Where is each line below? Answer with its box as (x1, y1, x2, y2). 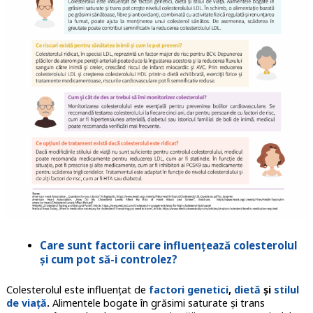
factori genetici (148, 283, 228, 297)
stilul (273, 283, 299, 297)
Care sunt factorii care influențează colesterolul (39, 238, 297, 253)
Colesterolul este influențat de (6, 283, 146, 297)
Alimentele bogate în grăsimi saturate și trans (49, 296, 265, 310)
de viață (6, 296, 47, 310)
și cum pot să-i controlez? (39, 252, 177, 267)
